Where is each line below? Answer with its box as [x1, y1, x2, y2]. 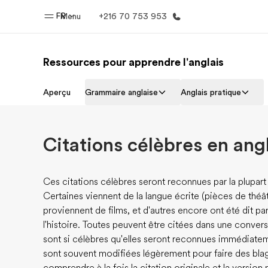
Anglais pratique [181, 87, 241, 97]
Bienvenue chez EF [79, 100, 151, 109]
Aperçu [43, 87, 71, 97]
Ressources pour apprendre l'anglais [43, 56, 224, 68]
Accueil [96, 81, 133, 93]
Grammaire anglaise [85, 87, 158, 97]
